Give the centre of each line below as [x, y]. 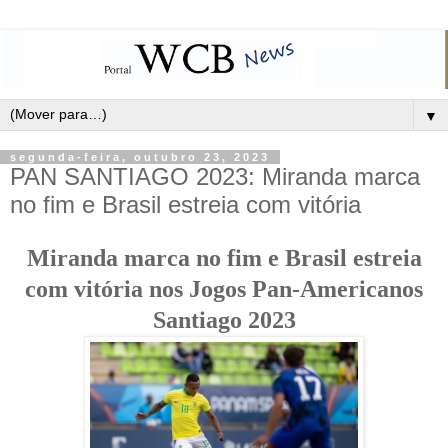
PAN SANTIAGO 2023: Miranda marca [215, 177]
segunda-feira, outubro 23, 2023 [140, 157]
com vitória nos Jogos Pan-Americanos [224, 289]
